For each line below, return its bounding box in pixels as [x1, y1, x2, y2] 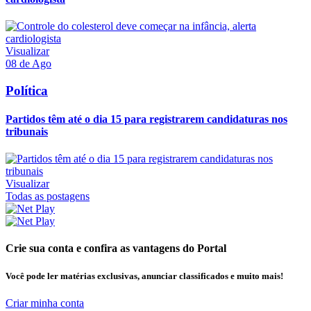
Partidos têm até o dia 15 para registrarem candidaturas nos [6, 112, 287, 125]
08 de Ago [6, 57, 51, 69]
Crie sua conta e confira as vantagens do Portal [6, 242, 226, 255]
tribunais [6, 125, 48, 137]
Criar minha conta [6, 296, 84, 309]
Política [6, 83, 48, 98]
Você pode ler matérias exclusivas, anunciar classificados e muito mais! [6, 270, 283, 281]
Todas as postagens [6, 190, 90, 203]
